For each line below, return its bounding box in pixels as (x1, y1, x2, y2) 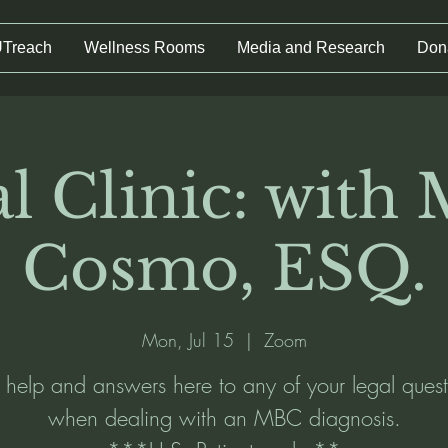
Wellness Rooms (84, 39, 205, 56)
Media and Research (237, 39, 385, 56)
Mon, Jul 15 (141, 328, 234, 352)
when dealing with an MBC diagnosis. (47, 403, 401, 433)
